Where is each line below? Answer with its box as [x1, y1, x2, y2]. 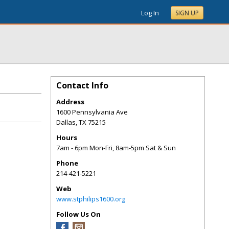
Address [56, 97, 84, 106]
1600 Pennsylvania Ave [56, 107, 128, 117]
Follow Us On [56, 210, 101, 219]
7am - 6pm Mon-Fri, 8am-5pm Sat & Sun [56, 143, 176, 152]
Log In [141, 8, 159, 17]
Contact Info [56, 80, 108, 91]
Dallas [56, 118, 76, 127]
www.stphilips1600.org [56, 194, 125, 203]
